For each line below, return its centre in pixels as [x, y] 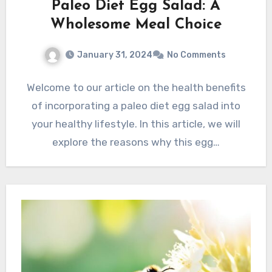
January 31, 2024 [114, 55]
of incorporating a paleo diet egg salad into [136, 105]
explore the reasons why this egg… [136, 142]
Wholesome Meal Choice [136, 25]
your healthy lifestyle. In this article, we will [136, 124]
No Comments [196, 55]
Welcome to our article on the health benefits [136, 87]
